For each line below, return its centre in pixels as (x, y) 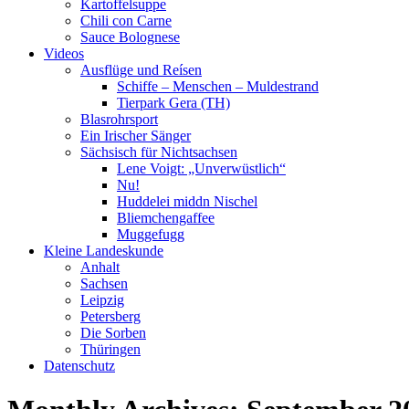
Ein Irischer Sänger (136, 136)
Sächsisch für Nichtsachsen (159, 152)
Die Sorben (113, 333)
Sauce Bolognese (130, 37)
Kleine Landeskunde (104, 251)
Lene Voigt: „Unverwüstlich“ (201, 168)
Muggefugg (151, 234)
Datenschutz (79, 366)
